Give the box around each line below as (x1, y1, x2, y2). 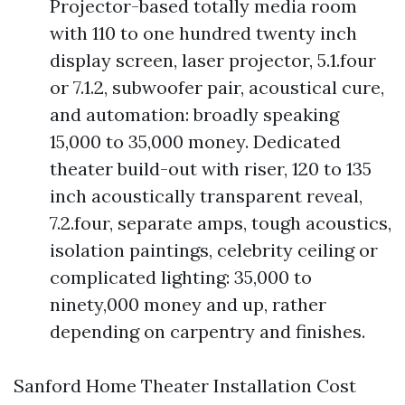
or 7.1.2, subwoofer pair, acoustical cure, (50, 76, 384, 99)
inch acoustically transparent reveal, (50, 184, 363, 207)
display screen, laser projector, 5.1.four (50, 49, 376, 71)
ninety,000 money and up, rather (50, 293, 326, 316)
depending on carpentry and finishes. (50, 320, 365, 343)
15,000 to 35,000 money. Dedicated (50, 130, 341, 153)
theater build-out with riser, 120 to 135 (50, 157, 372, 180)
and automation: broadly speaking (50, 103, 339, 126)
